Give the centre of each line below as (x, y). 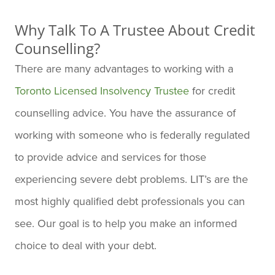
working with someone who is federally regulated (132, 134)
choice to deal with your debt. (86, 245)
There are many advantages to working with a (124, 68)
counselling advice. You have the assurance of (125, 112)
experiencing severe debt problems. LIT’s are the (131, 179)
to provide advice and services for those (110, 157)
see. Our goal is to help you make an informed (126, 223)
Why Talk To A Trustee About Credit (135, 30)
